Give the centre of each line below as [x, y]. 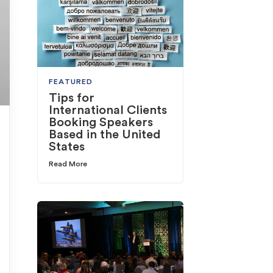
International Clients [108, 111]
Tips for [72, 98]
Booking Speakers [101, 123]
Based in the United [105, 135]
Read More [68, 164]
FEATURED [71, 82]
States [67, 147]
